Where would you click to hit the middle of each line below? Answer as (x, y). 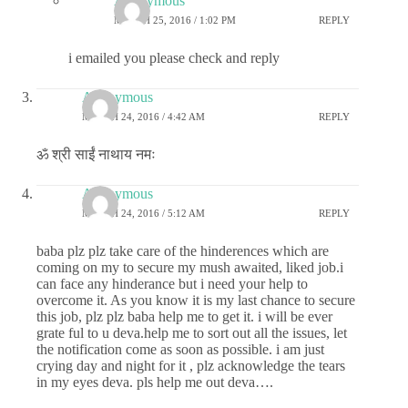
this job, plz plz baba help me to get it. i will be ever (184, 316)
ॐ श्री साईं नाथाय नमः (96, 154)
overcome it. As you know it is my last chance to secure (196, 300)
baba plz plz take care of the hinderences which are (183, 250)
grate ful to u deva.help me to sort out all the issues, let (192, 332)
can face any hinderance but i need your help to (172, 283)
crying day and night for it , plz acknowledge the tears (191, 365)
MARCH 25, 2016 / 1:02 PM (175, 20)
